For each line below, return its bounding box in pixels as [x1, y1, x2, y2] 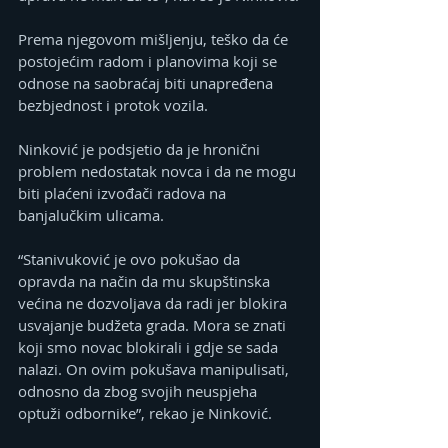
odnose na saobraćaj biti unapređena [18, 73, 277, 94]
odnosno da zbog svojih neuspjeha [18, 381, 261, 402]
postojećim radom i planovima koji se [18, 51, 281, 72]
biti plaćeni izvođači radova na [18, 183, 230, 204]
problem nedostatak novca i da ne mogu [18, 161, 300, 182]
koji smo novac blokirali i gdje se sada [18, 337, 282, 358]
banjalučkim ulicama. [18, 205, 164, 226]
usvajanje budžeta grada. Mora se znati [18, 315, 290, 336]
